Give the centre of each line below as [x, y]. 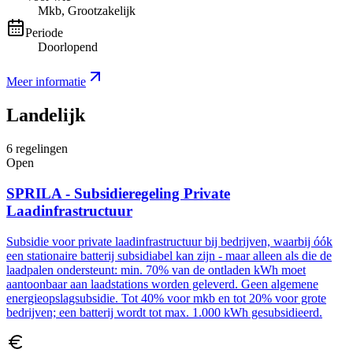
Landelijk [46, 115]
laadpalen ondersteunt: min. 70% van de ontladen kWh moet [156, 269]
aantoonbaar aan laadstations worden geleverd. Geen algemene [162, 284]
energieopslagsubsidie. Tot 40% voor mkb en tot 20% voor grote [166, 298]
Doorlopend [68, 47]
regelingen [42, 149]
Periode [44, 33]
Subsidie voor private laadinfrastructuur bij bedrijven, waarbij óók [169, 241]
